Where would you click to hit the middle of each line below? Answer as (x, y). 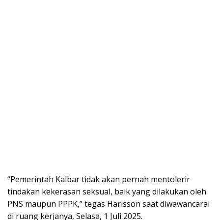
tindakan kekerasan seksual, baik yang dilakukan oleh (107, 191)
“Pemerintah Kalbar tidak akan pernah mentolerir (99, 179)
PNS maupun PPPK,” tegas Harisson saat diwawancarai (109, 204)
